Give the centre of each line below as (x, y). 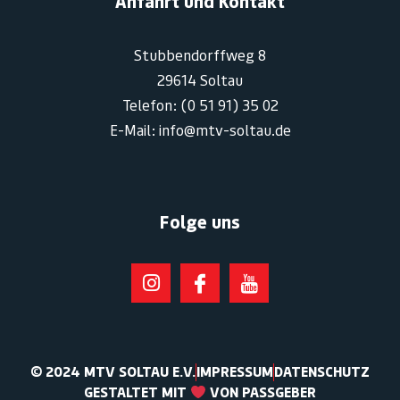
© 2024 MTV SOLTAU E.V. (113, 371)
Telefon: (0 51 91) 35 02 (200, 106)
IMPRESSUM (235, 371)
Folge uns (200, 222)
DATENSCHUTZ (322, 371)
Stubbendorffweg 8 (200, 56)
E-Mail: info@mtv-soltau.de (200, 131)
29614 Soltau (200, 81)
